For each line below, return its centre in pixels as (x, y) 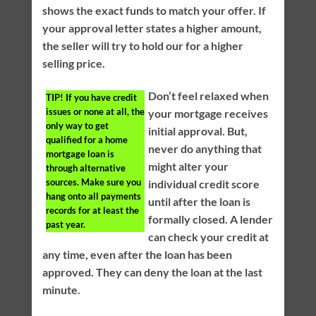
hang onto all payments (93, 196)
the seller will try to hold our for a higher (142, 46)
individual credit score (203, 183)
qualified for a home (86, 139)
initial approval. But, (197, 130)
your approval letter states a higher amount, (152, 28)
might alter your (188, 166)
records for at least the (92, 210)
